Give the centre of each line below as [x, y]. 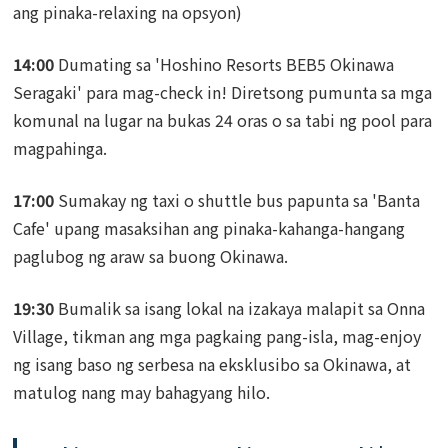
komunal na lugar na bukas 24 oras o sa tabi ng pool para [223, 119]
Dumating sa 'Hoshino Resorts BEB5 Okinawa [224, 63]
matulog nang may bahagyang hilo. [142, 391]
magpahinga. [60, 147]
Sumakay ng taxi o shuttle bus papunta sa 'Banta [237, 199]
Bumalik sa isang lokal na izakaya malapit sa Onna [240, 307]
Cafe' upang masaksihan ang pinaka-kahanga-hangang [209, 227]
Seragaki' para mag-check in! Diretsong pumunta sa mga [223, 91]
